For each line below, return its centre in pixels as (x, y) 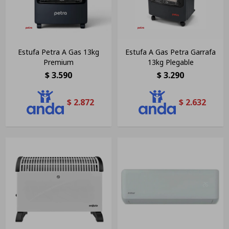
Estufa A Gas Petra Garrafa (170, 52)
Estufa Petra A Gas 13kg (59, 52)
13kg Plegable (170, 62)
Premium (59, 62)
